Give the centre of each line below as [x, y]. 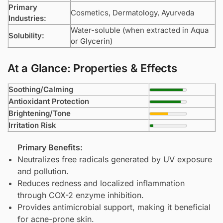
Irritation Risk [32, 125]
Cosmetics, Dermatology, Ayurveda [132, 12]
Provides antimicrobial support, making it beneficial [114, 207]
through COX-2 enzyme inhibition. [81, 195]
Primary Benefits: [50, 148]
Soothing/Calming [41, 90]
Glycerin [95, 41]
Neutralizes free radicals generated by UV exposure [115, 160]
